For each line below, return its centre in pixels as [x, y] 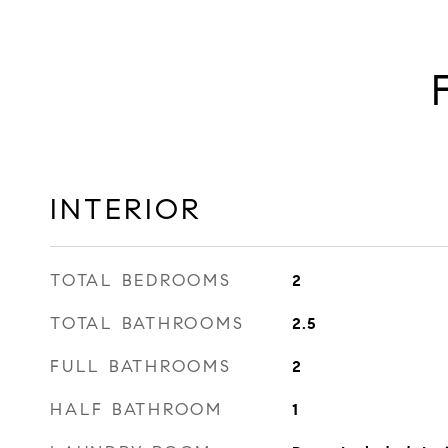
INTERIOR [126, 209]
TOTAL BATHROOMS [147, 323]
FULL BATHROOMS [141, 366]
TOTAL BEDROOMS [141, 280]
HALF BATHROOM [136, 409]
